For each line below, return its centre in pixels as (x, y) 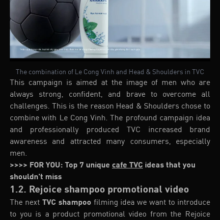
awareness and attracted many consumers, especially (110, 142)
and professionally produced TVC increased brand (110, 130)
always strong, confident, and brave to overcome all (110, 95)
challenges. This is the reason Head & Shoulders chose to (110, 106)
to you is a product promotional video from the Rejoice (110, 214)
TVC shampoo (67, 203)
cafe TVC (127, 165)
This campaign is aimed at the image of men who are (110, 83)
